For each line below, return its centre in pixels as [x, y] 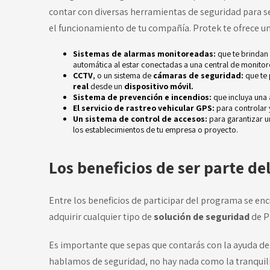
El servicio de [99, 108]
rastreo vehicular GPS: [171, 108]
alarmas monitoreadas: [170, 54]
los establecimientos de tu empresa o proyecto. [155, 130]
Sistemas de [97, 54]
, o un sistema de [123, 76]
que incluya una [240, 97]
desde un [107, 86]
